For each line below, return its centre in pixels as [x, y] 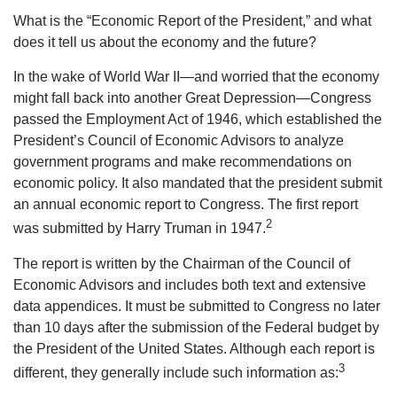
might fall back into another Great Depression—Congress [192, 98]
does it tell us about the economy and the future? [165, 43]
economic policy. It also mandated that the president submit [198, 183]
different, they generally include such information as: [176, 372]
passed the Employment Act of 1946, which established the [198, 120]
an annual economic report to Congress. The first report [186, 205]
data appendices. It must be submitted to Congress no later [197, 306]
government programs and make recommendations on [183, 162]
